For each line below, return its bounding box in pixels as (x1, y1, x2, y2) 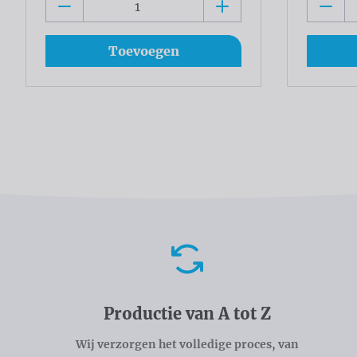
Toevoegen (108, 43, 179, 60)
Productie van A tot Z (103, 304, 271, 324)
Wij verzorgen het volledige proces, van (75, 337, 299, 352)
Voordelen (25, 240, 150, 271)
